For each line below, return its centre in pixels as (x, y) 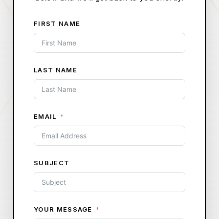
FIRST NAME (57, 24)
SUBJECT (52, 163)
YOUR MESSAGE (63, 209)
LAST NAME (55, 70)
